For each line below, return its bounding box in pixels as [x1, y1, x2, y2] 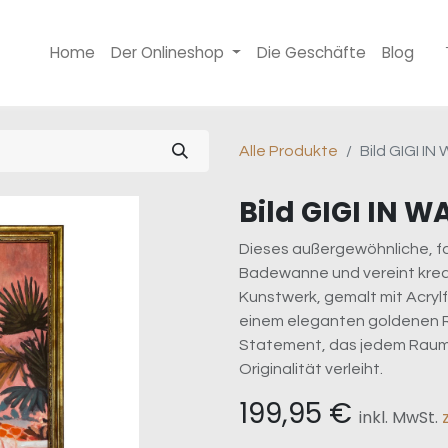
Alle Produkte [239, 143, 338, 159]
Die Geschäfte [257, 42, 367, 63]
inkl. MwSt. [359, 406, 442, 429]
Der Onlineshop [111, 42, 225, 63]
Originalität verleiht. [239, 361, 383, 377]
